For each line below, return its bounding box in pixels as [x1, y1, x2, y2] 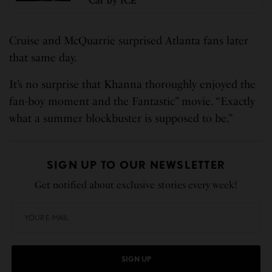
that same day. [9, 50, 78, 64]
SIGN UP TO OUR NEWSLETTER [46, 158, 226, 171]
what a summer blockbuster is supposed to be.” [9, 111, 234, 125]
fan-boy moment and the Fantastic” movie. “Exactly [9, 94, 256, 108]
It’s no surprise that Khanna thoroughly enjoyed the [9, 77, 256, 91]
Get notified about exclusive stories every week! [35, 178, 237, 191]
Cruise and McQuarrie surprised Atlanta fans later [9, 33, 249, 47]
